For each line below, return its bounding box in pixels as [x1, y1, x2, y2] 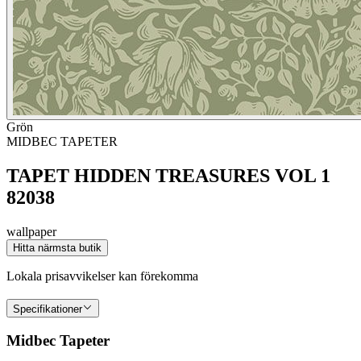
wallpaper [6, 224, 56, 239]
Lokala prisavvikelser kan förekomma [6, 268, 198, 283]
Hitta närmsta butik [13, 241, 102, 254]
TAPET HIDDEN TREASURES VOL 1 [6, 165, 330, 187]
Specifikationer [13, 302, 82, 315]
